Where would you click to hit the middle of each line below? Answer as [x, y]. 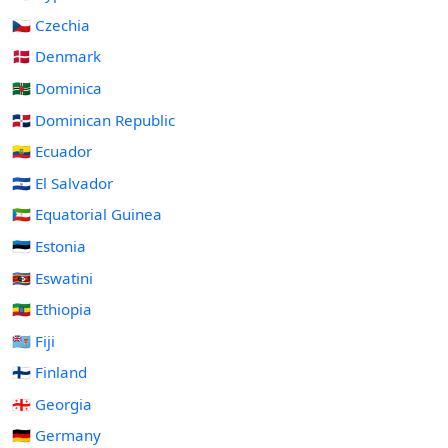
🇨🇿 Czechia [51, 24]
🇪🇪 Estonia [49, 245]
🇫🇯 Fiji [33, 340]
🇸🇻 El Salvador [62, 182]
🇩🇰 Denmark [56, 56]
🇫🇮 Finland [49, 372]
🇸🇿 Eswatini [52, 277]
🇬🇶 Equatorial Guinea [87, 214]
